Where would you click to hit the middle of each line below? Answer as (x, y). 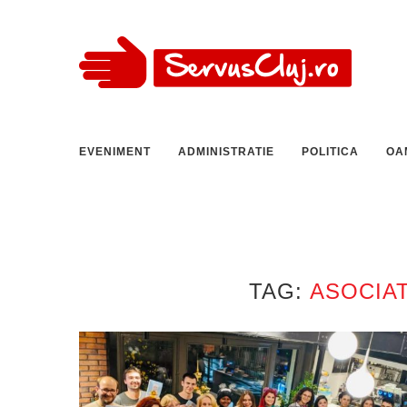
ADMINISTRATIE (226, 152)
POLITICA (330, 152)
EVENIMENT (115, 152)
